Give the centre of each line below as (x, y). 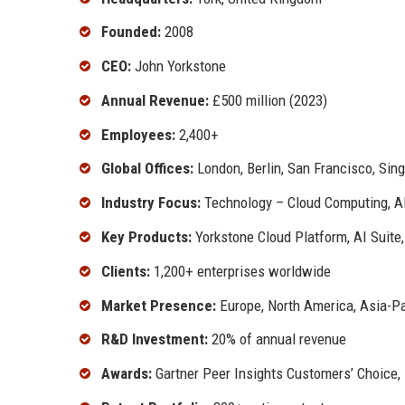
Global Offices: (147, 169)
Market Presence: (159, 305)
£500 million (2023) (268, 100)
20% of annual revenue (277, 339)
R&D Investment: (155, 339)
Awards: (127, 374)
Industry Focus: (151, 203)
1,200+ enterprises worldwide (240, 271)
